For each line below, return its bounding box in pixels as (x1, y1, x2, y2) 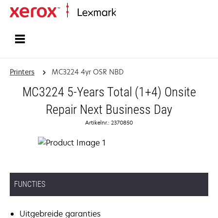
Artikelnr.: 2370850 (85, 119, 133, 126)
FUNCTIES (14, 180, 45, 189)
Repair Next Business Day (46, 102, 172, 117)
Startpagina (116, 9, 147, 17)
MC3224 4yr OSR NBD (51, 67, 124, 76)
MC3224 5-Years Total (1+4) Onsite (22, 85, 196, 99)
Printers (10, 67, 35, 76)
